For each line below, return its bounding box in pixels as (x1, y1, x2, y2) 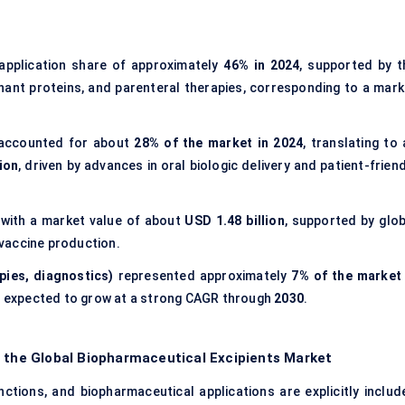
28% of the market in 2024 (134, 136, 304, 151)
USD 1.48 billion (184, 213, 285, 229)
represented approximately (113, 268, 292, 284)
